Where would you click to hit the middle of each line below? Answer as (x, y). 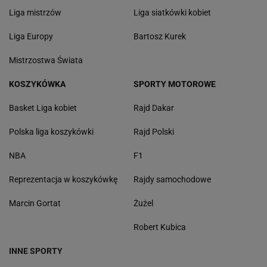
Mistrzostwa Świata (46, 60)
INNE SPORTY (36, 251)
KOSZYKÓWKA (37, 84)
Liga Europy (31, 36)
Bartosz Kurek (160, 36)
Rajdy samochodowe (172, 179)
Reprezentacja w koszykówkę (63, 179)
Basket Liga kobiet (43, 108)
